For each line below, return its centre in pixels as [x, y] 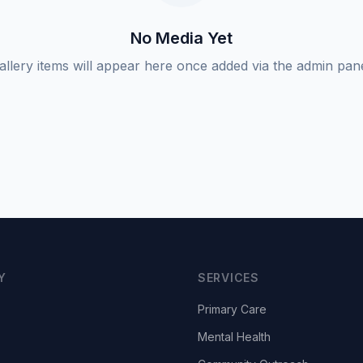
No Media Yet [181, 38]
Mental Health [234, 337]
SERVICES [228, 278]
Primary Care [232, 309]
